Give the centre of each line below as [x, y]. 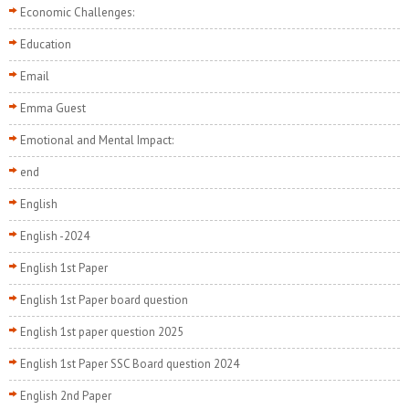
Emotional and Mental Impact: [97, 141]
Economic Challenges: [77, 13]
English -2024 [55, 236]
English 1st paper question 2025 [102, 332]
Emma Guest [53, 109]
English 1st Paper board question [104, 300]
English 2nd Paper [66, 396]
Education [46, 45]
